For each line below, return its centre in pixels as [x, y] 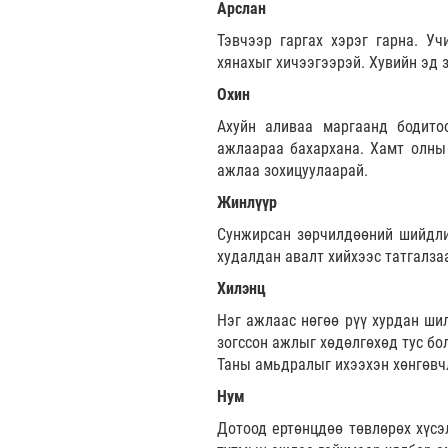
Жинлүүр [247, 202]
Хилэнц [241, 288]
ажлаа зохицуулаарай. [292, 170]
